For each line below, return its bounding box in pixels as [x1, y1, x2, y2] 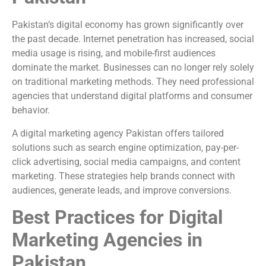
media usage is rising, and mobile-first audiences [12, 47, 216, 59]
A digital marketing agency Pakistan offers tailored [12, 127, 224, 139]
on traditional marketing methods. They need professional [12, 76, 254, 88]
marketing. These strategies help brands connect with [12, 170, 235, 182]
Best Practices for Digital [12, 206, 223, 229]
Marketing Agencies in [12, 229, 202, 252]
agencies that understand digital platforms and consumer [12, 90, 252, 102]
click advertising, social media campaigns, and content [12, 156, 240, 167]
